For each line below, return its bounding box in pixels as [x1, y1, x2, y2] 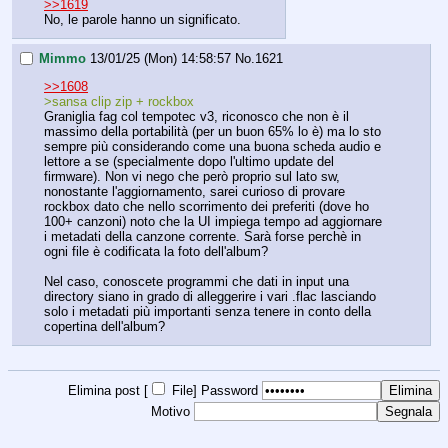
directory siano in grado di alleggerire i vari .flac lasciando [44, 289, 376, 305]
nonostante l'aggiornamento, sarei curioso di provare [44, 184, 345, 200]
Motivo [151, 404, 190, 420]
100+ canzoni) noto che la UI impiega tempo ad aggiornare [44, 214, 382, 230]
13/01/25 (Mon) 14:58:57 [90, 50, 231, 66]
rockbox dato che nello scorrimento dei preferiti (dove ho [44, 199, 369, 215]
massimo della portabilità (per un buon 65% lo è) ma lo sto [44, 124, 381, 140]
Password [201, 383, 258, 399]
